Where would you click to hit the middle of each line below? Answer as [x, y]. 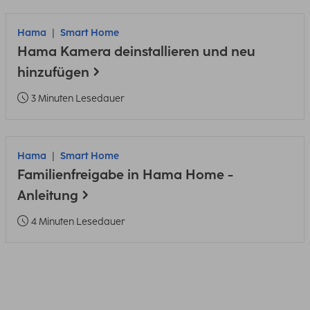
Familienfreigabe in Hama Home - [125, 175]
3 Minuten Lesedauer [78, 99]
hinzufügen [53, 72]
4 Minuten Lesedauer [78, 222]
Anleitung [48, 195]
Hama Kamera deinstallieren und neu [136, 52]
